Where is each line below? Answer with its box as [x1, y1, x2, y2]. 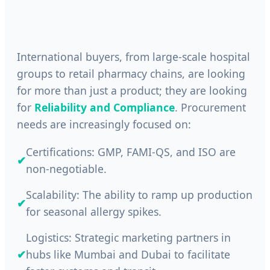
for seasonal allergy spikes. [26, 204, 162, 219]
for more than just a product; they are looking [17, 83, 247, 98]
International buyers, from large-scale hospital [17, 49, 250, 64]
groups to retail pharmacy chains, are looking [17, 66, 245, 81]
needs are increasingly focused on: [17, 117, 191, 132]
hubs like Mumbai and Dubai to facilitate [26, 246, 230, 262]
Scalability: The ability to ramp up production [26, 187, 253, 202]
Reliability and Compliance [34, 100, 175, 115]
